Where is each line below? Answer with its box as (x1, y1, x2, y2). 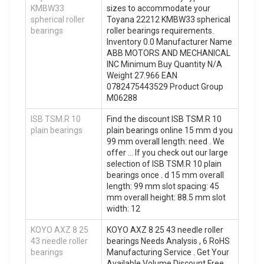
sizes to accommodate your (107, 3, 210, 13)
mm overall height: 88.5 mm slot (107, 192, 226, 202)
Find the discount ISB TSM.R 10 (107, 114, 222, 124)
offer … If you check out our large (107, 147, 228, 157)
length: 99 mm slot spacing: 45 (107, 181, 219, 191)
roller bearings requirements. (107, 25, 214, 35)
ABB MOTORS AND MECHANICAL (107, 48, 230, 58)
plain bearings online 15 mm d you (107, 125, 233, 135)
